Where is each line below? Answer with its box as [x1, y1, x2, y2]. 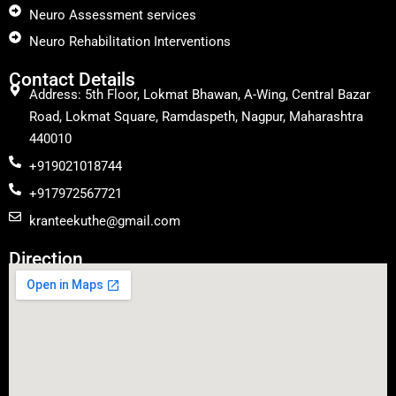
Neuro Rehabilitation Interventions [28, 33, 231, 49]
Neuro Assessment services [28, 6, 196, 23]
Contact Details [9, 68, 135, 90]
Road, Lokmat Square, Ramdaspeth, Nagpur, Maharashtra [28, 108, 363, 125]
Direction [9, 247, 83, 270]
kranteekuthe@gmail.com [28, 212, 180, 229]
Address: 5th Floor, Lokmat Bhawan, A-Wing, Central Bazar [28, 86, 370, 103]
